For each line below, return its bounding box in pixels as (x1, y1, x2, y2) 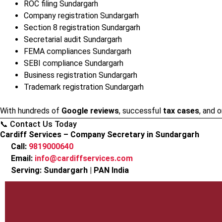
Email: (9, 154, 35, 163)
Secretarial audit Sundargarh (24, 35, 122, 44)
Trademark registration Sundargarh (24, 82, 144, 92)
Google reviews (61, 106, 119, 115)
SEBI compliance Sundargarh (24, 58, 123, 68)
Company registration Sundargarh (24, 11, 139, 20)
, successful (119, 106, 163, 115)
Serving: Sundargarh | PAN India (9, 166, 131, 175)
